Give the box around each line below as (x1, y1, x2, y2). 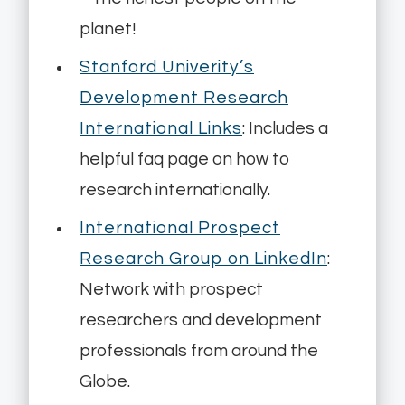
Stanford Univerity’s (80, 58, 254, 77)
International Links (80, 119, 242, 138)
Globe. (80, 372, 130, 391)
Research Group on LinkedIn (80, 250, 327, 268)
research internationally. (80, 181, 270, 200)
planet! (80, 20, 137, 39)
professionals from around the (80, 342, 318, 361)
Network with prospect (80, 280, 263, 299)
